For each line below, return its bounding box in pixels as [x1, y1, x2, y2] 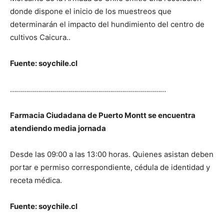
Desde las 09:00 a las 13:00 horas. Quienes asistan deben [10, 149, 213, 159]
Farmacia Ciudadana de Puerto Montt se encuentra [10, 110, 195, 120]
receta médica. [10, 175, 62, 185]
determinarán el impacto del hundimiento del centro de [10, 19, 204, 29]
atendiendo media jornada [10, 123, 106, 133]
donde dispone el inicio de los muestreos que [10, 6, 171, 16]
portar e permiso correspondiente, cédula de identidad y [10, 162, 210, 172]
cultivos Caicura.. [10, 32, 70, 42]
